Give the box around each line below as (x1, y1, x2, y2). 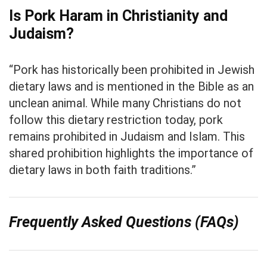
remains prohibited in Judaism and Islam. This (9, 129, 245, 144)
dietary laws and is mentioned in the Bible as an (9, 79, 254, 94)
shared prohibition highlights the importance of (9, 145, 253, 160)
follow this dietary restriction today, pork (9, 112, 223, 127)
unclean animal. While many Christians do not (9, 95, 241, 110)
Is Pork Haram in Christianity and (9, 7, 228, 24)
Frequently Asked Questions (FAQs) (9, 213, 239, 231)
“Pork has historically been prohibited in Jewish (9, 62, 254, 77)
